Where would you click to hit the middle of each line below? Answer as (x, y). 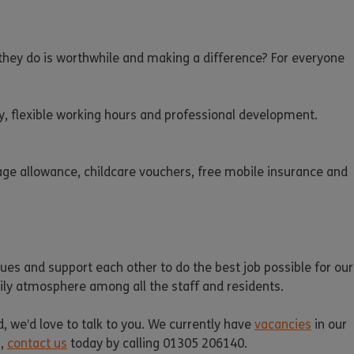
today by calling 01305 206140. (157, 344)
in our (329, 325)
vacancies (283, 325)
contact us (37, 344)
